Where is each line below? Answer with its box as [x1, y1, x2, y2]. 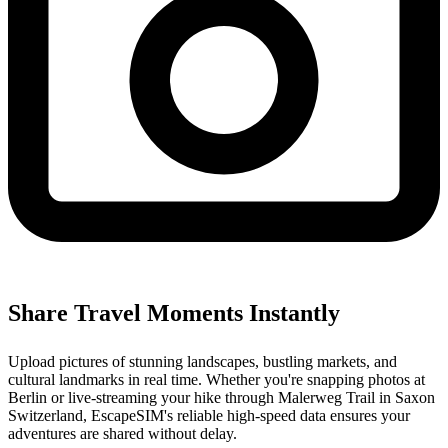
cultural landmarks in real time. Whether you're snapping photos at [8, 371, 425, 389]
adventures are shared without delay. [8, 425, 237, 443]
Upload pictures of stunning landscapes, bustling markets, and [8, 353, 397, 371]
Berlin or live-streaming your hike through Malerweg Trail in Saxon [8, 389, 435, 407]
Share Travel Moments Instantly [8, 300, 340, 327]
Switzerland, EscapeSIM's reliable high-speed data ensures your [8, 407, 410, 425]
